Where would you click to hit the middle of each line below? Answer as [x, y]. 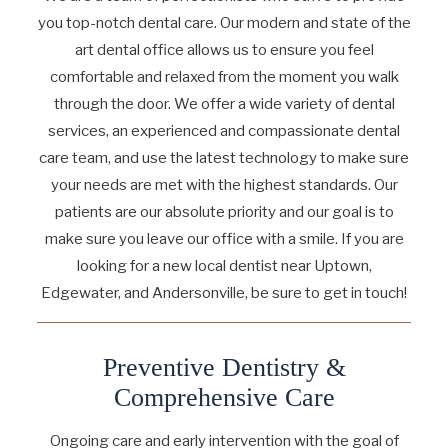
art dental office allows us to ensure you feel [224, 49]
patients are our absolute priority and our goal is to [224, 211]
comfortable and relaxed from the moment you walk [224, 76]
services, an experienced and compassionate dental [224, 130]
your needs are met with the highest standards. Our [224, 184]
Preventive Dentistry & [224, 367]
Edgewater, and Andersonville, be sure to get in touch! [224, 292]
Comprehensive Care [224, 397]
